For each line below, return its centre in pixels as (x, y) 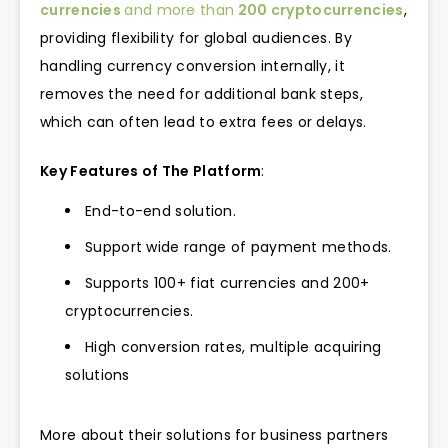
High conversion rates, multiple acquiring (233, 347)
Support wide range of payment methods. (238, 247)
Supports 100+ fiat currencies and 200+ (227, 283)
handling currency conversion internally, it (192, 65)
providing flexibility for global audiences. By (196, 37)
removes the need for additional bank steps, (201, 93)
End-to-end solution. (160, 211)
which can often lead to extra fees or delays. (203, 121)
